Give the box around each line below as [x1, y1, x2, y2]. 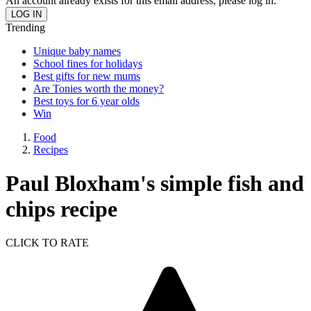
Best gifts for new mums [33, 69, 140, 82]
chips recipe [6, 196, 117, 221]
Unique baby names [33, 44, 121, 57]
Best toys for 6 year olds [33, 94, 140, 107]
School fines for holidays [33, 57, 142, 69]
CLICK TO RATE [6, 237, 89, 249]
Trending [6, 21, 45, 33]
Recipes [33, 143, 68, 155]
